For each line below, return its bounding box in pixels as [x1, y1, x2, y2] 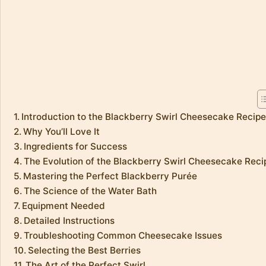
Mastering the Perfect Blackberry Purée [23, 170, 198, 182]
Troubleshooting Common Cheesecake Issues [24, 230, 223, 242]
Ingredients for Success [24, 141, 128, 153]
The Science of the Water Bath [24, 185, 157, 197]
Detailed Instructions [24, 215, 115, 227]
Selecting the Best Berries [28, 245, 141, 256]
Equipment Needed [22, 200, 106, 212]
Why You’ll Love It [23, 126, 100, 138]
